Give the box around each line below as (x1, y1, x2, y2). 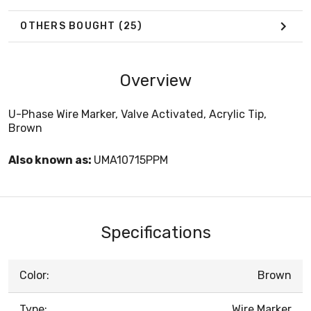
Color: (19, 268, 49, 282)
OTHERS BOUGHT (20, 20, 119, 33)
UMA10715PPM (94, 153, 168, 167)
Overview (119, 70, 192, 90)
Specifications (100, 222, 211, 242)
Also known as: (8, 153, 94, 167)
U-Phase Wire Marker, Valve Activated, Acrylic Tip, (8, 107, 267, 121)
